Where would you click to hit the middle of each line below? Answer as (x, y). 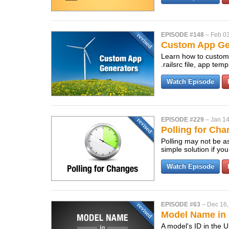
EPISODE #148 (182, 35)
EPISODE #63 (181, 204)
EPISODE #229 (182, 120)
